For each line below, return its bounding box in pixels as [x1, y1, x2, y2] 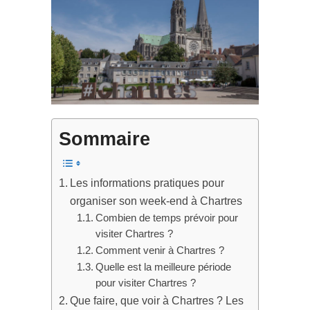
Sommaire [59, 129, 150, 150]
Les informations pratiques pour [70, 176, 225, 190]
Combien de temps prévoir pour [95, 212, 238, 224]
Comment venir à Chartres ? [95, 245, 224, 257]
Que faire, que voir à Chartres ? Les [70, 294, 244, 307]
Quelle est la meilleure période [95, 262, 231, 273]
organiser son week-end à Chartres [70, 194, 243, 208]
